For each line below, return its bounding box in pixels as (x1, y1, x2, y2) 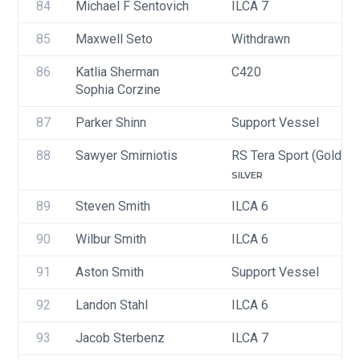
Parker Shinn (76, 115, 146, 130)
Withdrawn (231, 31, 290, 47)
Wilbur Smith (76, 231, 146, 247)
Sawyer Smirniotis (76, 148, 178, 163)
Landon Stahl (76, 297, 148, 313)
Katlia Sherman (76, 64, 159, 80)
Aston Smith (76, 264, 144, 280)
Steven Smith (76, 198, 150, 214)
